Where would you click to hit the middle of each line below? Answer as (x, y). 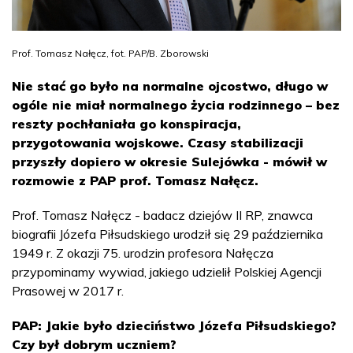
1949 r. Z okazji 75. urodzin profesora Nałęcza (143, 253)
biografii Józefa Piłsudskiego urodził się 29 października (167, 234)
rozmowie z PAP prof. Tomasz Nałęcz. (135, 180)
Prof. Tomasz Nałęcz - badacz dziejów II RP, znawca (162, 215)
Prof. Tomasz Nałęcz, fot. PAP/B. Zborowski (110, 53)
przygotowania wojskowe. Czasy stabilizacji (158, 142)
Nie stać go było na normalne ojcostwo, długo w (170, 85)
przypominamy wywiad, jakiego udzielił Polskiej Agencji (167, 271)
